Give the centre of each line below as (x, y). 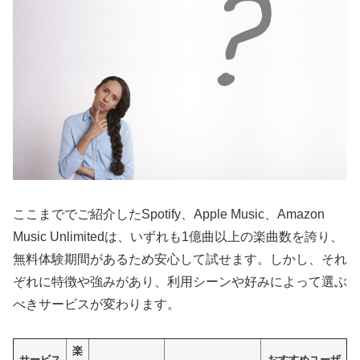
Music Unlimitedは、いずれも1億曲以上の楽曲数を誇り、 (178, 236)
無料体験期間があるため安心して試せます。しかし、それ (180, 259)
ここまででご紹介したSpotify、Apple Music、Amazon (169, 214)
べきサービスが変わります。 (96, 304)
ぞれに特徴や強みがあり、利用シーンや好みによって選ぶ (180, 281)
